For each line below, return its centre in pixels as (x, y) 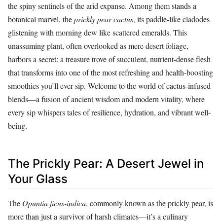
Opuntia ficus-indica (54, 203)
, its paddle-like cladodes (171, 19)
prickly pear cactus (104, 19)
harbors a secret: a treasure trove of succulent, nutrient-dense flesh (109, 59)
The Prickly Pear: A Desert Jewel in (106, 163)
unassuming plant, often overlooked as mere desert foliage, (98, 45)
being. (18, 125)
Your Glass (38, 179)
